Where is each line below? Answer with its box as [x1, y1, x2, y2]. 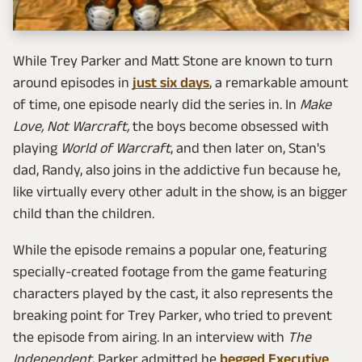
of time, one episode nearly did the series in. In [13, 95, 300, 112]
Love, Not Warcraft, [13, 117, 129, 134]
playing [13, 139, 61, 156]
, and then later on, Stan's [170, 139, 326, 156]
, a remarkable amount [209, 74, 348, 90]
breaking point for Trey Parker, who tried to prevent [13, 306, 332, 323]
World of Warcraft [61, 139, 170, 156]
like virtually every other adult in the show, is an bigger [13, 183, 347, 200]
